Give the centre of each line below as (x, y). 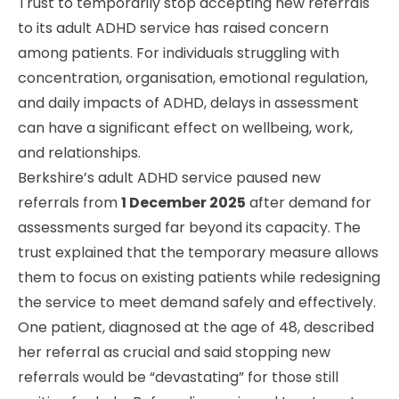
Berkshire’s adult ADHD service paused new (169, 177)
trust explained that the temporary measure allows (198, 252)
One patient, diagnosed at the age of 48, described (196, 327)
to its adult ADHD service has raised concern (173, 28)
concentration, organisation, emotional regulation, (193, 77)
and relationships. (79, 152)
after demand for (309, 202)
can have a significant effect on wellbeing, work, (185, 127)
